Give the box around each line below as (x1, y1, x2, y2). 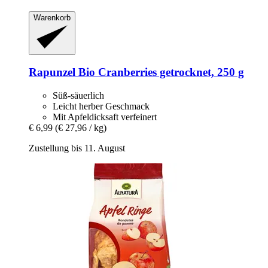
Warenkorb (33, 13, 71, 23)
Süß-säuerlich (53, 90, 104, 100)
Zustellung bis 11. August (29, 142, 125, 153)
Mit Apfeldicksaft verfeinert (53, 111, 157, 122)
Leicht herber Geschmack (53, 100, 150, 111)
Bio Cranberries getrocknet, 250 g (75, 66, 244, 79)
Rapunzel (29, 66, 75, 79)
